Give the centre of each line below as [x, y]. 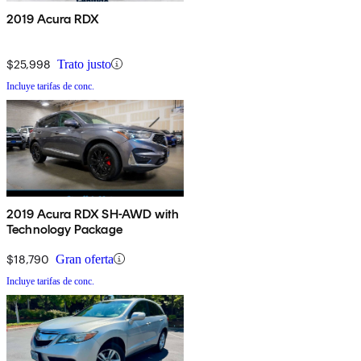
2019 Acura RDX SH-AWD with [93, 214]
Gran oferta [85, 259]
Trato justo [84, 64]
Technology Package [64, 229]
